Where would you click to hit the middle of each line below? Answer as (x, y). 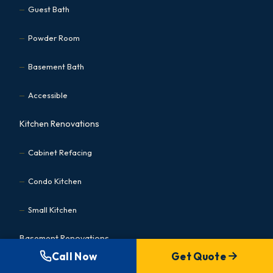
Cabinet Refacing (60, 153)
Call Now (74, 256)
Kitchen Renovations (59, 124)
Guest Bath (49, 9)
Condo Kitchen (55, 181)
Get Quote (199, 256)
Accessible (48, 95)
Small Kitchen (52, 210)
